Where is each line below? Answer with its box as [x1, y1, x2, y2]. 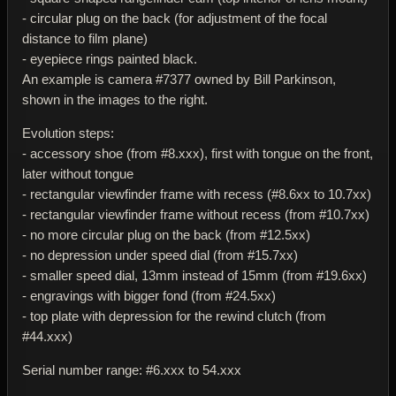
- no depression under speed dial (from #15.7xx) [22, 247, 298, 263]
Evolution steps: [22, 125, 114, 141]
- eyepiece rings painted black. [22, 50, 197, 66]
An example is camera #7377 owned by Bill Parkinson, [22, 71, 336, 87]
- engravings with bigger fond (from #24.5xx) [22, 287, 276, 303]
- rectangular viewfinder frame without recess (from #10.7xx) [22, 206, 369, 222]
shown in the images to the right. [22, 91, 208, 107]
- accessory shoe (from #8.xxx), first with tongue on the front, [22, 145, 373, 161]
